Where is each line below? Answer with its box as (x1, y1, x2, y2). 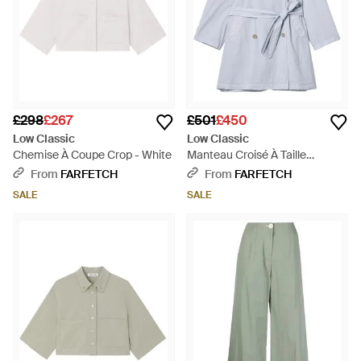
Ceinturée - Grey (187, 164, 272, 178)
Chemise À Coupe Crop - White (13, 147, 172, 162)
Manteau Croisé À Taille (187, 147, 306, 162)
